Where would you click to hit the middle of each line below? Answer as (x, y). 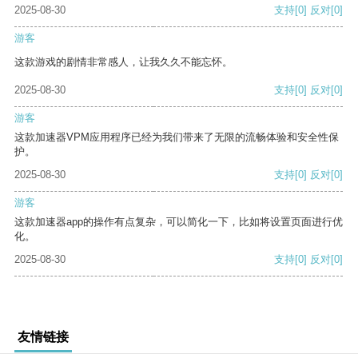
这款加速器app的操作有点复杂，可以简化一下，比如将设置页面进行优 (179, 222)
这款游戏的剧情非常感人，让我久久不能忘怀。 (123, 62)
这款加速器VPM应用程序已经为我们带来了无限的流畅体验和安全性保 (177, 137)
